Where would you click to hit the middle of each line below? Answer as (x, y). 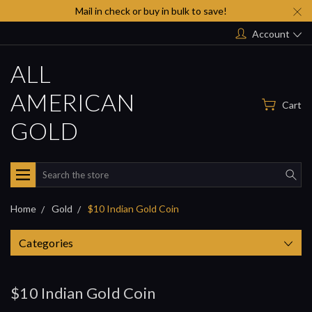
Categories (46, 242)
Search (50, 169)
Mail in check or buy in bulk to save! (151, 11)
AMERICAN (72, 102)
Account (271, 33)
